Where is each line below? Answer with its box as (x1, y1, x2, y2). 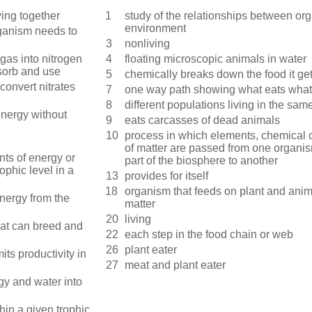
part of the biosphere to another (125, 155, 279, 167)
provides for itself (125, 170, 209, 182)
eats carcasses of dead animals (125, 114, 281, 127)
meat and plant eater (125, 259, 226, 272)
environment (125, 22, 187, 35)
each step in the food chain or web (125, 228, 294, 241)
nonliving (125, 38, 171, 50)
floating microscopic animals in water (125, 53, 307, 65)
